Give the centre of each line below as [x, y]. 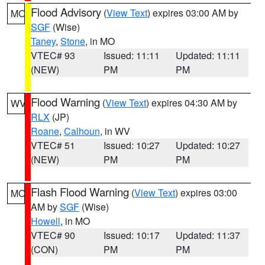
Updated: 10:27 [208, 145]
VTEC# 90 [53, 235]
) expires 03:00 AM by [193, 13]
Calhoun [82, 131]
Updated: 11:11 [208, 55]
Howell [46, 221]
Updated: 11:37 [208, 235]
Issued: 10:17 [131, 235]
